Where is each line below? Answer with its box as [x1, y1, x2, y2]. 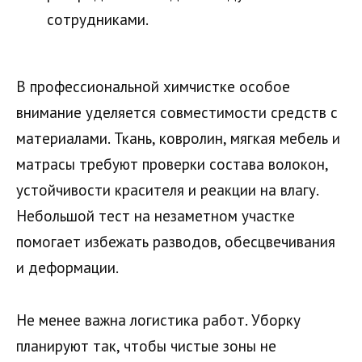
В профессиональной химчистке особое [16, 77, 290, 97]
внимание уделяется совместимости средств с [16, 103, 338, 123]
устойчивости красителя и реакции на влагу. [16, 180, 318, 200]
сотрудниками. [47, 10, 149, 30]
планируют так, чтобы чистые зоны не [16, 335, 276, 356]
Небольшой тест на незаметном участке [16, 206, 295, 226]
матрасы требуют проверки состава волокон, [16, 154, 328, 175]
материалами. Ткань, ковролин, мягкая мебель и [16, 128, 340, 149]
